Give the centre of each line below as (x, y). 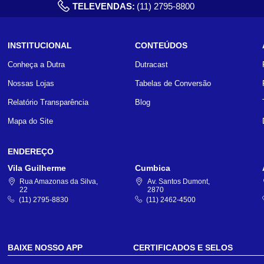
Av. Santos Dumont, (178, 181)
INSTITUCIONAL (39, 45)
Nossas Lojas (31, 84)
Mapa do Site (30, 121)
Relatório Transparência (48, 103)
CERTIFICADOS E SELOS (183, 247)
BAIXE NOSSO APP (45, 247)
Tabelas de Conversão (173, 84)
